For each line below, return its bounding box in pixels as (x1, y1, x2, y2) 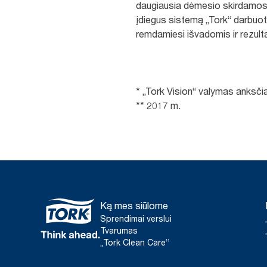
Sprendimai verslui (100, 213, 172, 223)
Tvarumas (100, 225, 138, 235)
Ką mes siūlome (100, 200, 168, 212)
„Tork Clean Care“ (100, 237, 169, 247)
